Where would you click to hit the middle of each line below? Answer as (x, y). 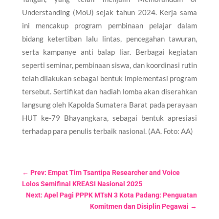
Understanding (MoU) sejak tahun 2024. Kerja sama (109, 12)
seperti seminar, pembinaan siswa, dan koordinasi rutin (109, 65)
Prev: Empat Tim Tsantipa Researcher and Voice (105, 172)
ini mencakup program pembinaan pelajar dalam (109, 25)
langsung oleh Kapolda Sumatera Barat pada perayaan (109, 104)
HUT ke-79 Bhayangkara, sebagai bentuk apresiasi (109, 118)
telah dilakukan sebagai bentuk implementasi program (109, 78)
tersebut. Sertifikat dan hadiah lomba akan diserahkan (109, 91)
